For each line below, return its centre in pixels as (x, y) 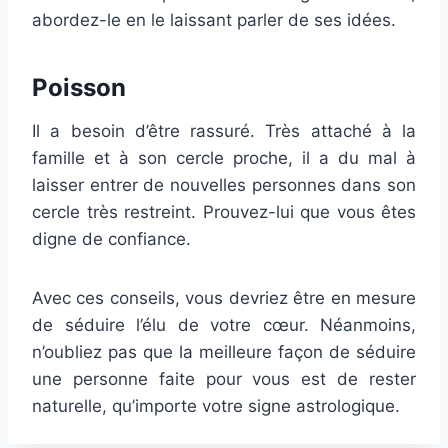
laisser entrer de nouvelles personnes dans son (224, 184)
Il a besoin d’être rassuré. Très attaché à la (224, 130)
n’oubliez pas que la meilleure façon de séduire (224, 351)
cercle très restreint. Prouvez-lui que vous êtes (224, 211)
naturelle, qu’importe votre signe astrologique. (216, 405)
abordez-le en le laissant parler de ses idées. (214, 19)
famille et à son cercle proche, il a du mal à (224, 157)
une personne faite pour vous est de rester (224, 378)
